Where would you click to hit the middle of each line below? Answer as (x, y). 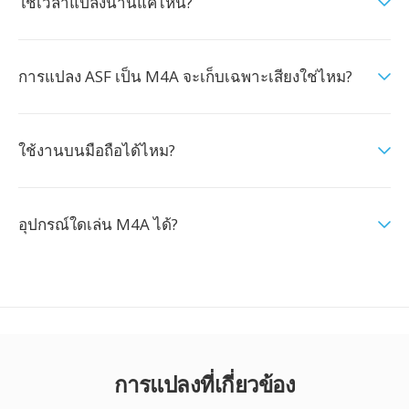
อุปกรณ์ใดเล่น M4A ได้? (98, 224)
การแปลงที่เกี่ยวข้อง (204, 384)
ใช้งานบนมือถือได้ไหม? (97, 150)
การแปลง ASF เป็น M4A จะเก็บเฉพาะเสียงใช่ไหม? (185, 76)
